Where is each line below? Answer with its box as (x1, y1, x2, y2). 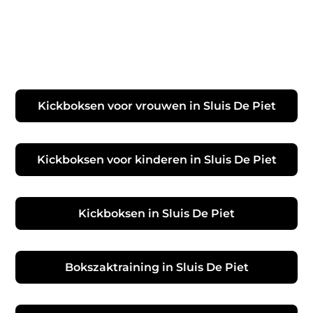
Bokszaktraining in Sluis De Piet (64, 260, 249, 274)
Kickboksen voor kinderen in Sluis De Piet (36, 152, 277, 166)
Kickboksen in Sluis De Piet (78, 206, 235, 220)
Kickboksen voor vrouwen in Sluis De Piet (37, 99, 276, 112)
